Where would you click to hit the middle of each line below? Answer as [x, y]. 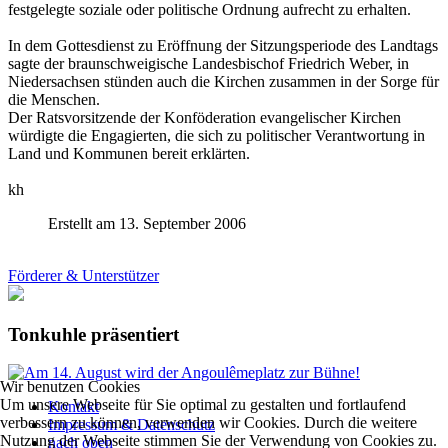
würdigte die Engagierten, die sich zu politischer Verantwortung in [216, 135]
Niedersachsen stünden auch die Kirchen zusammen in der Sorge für [223, 81]
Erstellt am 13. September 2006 [147, 223]
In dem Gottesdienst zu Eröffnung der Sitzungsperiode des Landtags [223, 45]
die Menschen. [54, 99]
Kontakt [73, 407]
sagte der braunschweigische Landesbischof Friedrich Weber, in [208, 63]
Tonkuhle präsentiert [93, 334]
